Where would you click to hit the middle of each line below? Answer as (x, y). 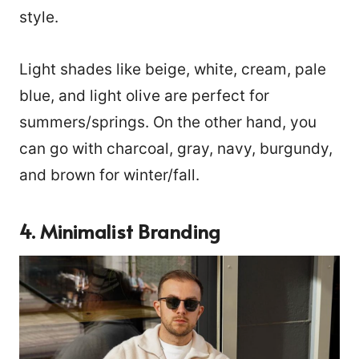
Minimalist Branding (130, 231)
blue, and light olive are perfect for (144, 95)
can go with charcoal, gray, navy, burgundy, (176, 148)
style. (41, 17)
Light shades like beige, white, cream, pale (173, 69)
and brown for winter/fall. (109, 175)
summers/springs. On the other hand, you (168, 122)
